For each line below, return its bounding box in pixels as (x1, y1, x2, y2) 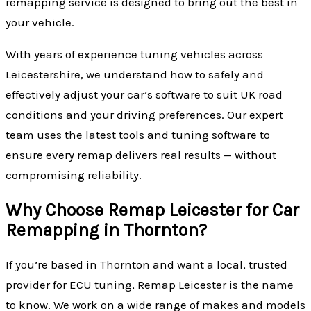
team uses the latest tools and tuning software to (6, 127, 270, 142)
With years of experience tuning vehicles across (6, 47, 263, 61)
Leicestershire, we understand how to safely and (6, 67, 264, 81)
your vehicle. (6, 15, 74, 29)
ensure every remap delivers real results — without (6, 147, 276, 162)
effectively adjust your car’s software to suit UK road (6, 87, 283, 101)
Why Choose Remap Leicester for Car (6, 199, 299, 220)
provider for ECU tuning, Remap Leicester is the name (6, 277, 294, 292)
